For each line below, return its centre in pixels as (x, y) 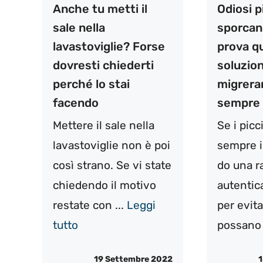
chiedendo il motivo (104, 185)
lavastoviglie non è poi (112, 145)
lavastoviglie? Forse (109, 46)
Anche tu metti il (100, 9)
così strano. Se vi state (112, 165)
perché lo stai (91, 84)
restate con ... (90, 205)
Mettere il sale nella (104, 125)
